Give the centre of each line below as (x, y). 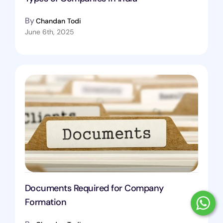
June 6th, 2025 (49, 32)
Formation (46, 202)
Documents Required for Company (94, 188)
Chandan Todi (58, 21)
